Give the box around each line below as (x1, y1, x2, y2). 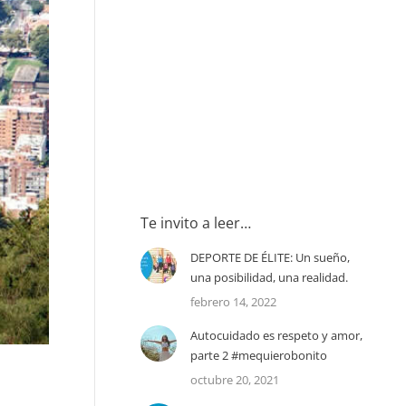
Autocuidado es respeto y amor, (190, 327, 363, 344)
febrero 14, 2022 (190, 294, 277, 311)
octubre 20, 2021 (190, 372, 280, 389)
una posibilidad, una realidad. (190, 269, 349, 286)
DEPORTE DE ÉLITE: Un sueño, (190, 249, 351, 266)
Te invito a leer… (140, 213, 252, 234)
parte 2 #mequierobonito (190, 347, 328, 364)
